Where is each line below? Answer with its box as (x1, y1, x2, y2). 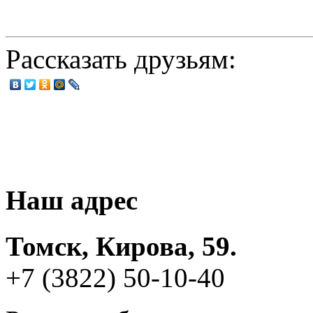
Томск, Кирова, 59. (6, 231, 237, 262)
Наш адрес (6, 185, 138, 216)
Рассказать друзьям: (6, 43, 243, 74)
